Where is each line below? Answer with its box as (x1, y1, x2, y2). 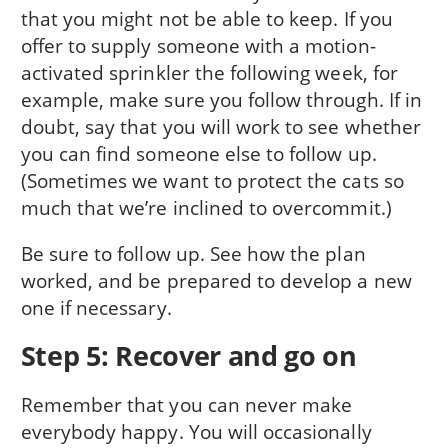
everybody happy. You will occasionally (20, 418, 372, 446)
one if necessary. (20, 293, 172, 321)
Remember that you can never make (20, 391, 353, 419)
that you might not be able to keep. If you (20, 4, 393, 32)
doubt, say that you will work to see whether (20, 112, 421, 140)
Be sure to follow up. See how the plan (20, 239, 366, 267)
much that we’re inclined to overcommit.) (20, 193, 392, 221)
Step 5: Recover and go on (20, 337, 357, 375)
